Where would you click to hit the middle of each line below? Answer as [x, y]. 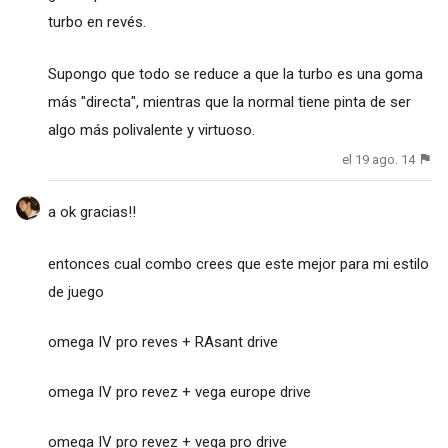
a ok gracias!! [91, 212]
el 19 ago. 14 [379, 160]
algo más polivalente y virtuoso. [151, 130]
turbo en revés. [96, 22]
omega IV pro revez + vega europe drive [179, 392]
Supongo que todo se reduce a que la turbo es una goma [235, 74]
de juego [77, 292]
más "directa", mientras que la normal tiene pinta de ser [229, 102]
